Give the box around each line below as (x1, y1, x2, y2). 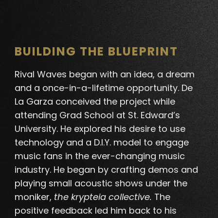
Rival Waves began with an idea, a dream (15, 68, 195, 81)
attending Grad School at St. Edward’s (15, 109, 180, 122)
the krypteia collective (54, 191, 150, 203)
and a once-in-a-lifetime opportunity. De (15, 82, 193, 94)
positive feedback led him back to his (15, 204, 177, 217)
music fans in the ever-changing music (15, 150, 185, 163)
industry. (15, 163, 54, 176)
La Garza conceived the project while (15, 95, 175, 108)
